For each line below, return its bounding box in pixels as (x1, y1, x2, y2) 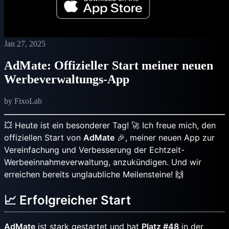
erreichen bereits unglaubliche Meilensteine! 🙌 (4, 169, 184, 179)
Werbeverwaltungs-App (4, 72, 129, 86)
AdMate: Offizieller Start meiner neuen (4, 58, 213, 72)
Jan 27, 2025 (4, 39, 45, 48)
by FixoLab (4, 96, 42, 105)
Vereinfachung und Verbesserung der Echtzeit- (4, 144, 185, 155)
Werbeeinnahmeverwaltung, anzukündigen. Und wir (4, 156, 201, 167)
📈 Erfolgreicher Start (4, 192, 131, 208)
